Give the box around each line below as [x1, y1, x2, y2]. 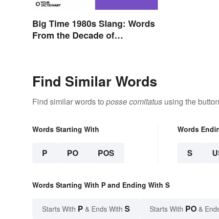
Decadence [32, 41, 79, 54]
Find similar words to [32, 96, 106, 108]
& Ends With [83, 204, 125, 214]
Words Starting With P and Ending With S [32, 180, 170, 190]
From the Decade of [32, 29, 114, 42]
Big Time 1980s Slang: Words [32, 17, 155, 30]
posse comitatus [106, 96, 162, 108]
